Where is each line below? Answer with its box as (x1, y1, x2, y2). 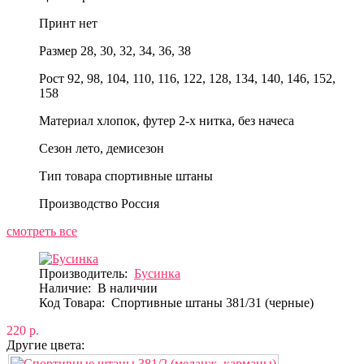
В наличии (97, 280, 158, 295)
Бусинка (134, 266, 180, 280)
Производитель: (39, 266, 128, 280)
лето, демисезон (76, 141, 164, 155)
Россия (121, 196, 159, 210)
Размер (39, 43, 77, 58)
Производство (39, 196, 118, 210)
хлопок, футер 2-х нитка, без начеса (97, 113, 294, 128)
